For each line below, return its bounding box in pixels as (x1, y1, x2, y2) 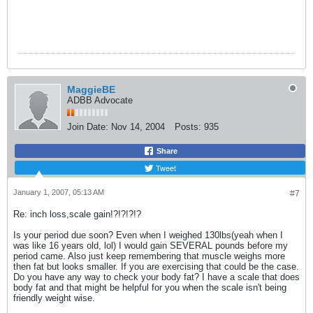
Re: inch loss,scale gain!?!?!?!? (13, 208, 141, 219)
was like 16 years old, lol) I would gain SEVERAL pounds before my (13, 240, 288, 251)
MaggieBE (67, 83, 115, 95)
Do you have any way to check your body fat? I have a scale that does (13, 271, 300, 282)
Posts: (175, 121, 201, 132)
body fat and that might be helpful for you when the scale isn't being (13, 282, 286, 293)
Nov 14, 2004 (111, 121, 165, 132)
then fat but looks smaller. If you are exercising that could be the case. (13, 261, 299, 272)
